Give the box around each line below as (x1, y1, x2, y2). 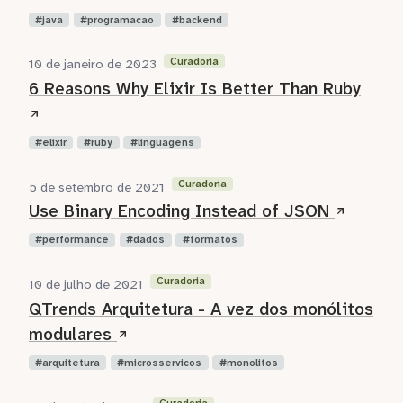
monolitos (226, 355, 278, 370)
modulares (29, 322, 117, 345)
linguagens (137, 136, 194, 150)
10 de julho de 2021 (29, 275, 143, 293)
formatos (189, 233, 237, 247)
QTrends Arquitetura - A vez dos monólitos (29, 297, 373, 320)
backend (178, 13, 222, 27)
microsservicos (124, 355, 202, 370)
